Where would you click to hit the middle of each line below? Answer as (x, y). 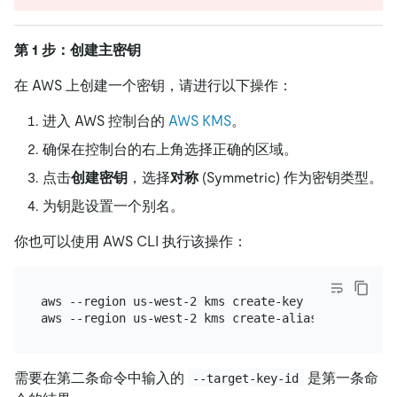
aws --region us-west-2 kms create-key (171, 301)
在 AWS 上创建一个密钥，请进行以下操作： (153, 86)
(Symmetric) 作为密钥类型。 (291, 178)
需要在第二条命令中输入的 (101, 378)
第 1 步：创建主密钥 (78, 51)
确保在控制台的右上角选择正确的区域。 (170, 150)
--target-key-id (246, 378)
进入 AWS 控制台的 (105, 121)
